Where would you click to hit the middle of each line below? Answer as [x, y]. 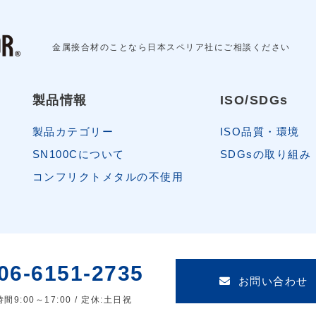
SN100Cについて [78, 154]
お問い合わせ [271, 281]
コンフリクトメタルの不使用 [108, 177]
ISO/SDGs [254, 101]
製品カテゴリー [73, 132]
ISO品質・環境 [260, 132]
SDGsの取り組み [266, 154]
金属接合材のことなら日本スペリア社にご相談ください [171, 47]
